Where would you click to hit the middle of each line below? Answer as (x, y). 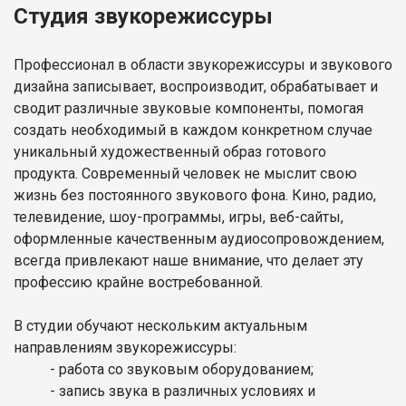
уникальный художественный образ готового (170, 151)
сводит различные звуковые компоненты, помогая (188, 108)
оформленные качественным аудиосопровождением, (199, 238)
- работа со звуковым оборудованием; (182, 369)
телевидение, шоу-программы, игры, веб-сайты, (179, 217)
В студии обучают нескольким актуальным (160, 325)
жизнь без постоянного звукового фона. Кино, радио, (195, 195)
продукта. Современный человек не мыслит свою (185, 173)
